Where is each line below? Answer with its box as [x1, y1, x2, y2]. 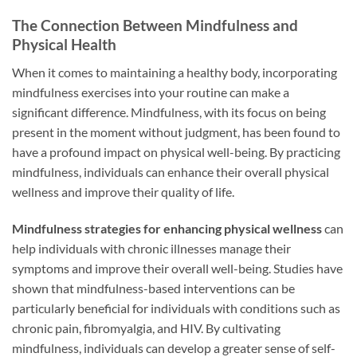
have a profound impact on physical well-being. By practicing [12, 143, 340, 159]
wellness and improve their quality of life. [12, 183, 234, 199]
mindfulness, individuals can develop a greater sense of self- [12, 339, 335, 355]
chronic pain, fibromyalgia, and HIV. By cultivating [12, 320, 280, 335]
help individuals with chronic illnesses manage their [12, 240, 291, 256]
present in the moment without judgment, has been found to [12, 124, 340, 139]
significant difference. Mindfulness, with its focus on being [12, 104, 326, 120]
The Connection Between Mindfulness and [12, 16, 298, 35]
